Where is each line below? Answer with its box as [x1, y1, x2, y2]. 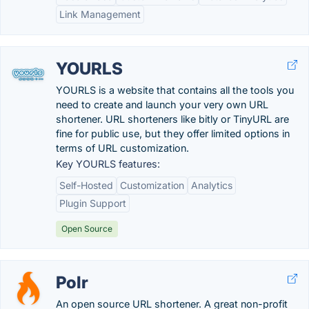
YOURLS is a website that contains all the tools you [56, 84, 295, 96]
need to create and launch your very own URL [56, 99, 268, 110]
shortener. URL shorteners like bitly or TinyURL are [56, 113, 289, 125]
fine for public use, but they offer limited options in [56, 128, 290, 139]
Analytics [191, 179, 232, 191]
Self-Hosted [59, 179, 113, 191]
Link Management [59, 8, 141, 20]
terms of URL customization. [56, 142, 189, 154]
